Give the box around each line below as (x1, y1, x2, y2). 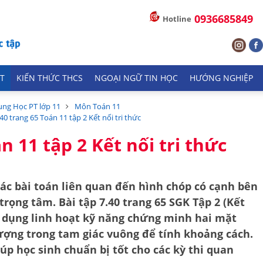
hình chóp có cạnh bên (139, 179, 258, 193)
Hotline (163, 14, 191, 24)
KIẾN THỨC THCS (16, 73, 83, 83)
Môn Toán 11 (75, 101, 120, 112)
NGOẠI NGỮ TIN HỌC (95, 73, 178, 83)
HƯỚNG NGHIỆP (190, 73, 253, 83)
